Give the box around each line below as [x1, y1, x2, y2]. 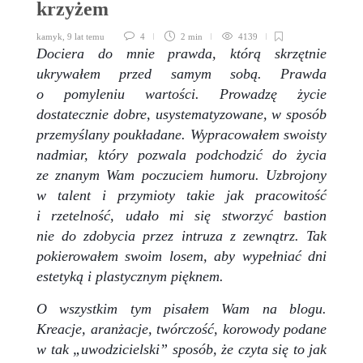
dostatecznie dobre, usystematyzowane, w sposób [36, 105, 327, 122]
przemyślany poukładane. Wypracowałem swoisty [36, 126, 327, 143]
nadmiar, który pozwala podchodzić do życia [36, 146, 327, 163]
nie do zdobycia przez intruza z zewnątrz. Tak [36, 227, 327, 244]
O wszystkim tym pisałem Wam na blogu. [36, 300, 327, 317]
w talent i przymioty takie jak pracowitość [36, 186, 327, 203]
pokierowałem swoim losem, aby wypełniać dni [36, 247, 327, 264]
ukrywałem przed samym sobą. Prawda [36, 65, 327, 82]
